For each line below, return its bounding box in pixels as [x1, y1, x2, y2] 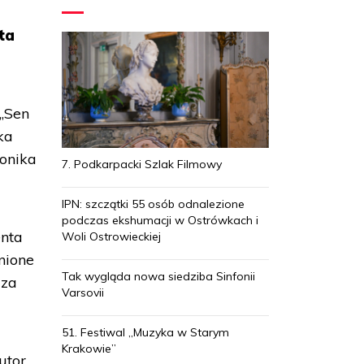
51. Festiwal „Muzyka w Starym [62, 324, 229, 340]
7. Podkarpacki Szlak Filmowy [62, 156, 222, 171]
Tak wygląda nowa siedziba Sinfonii [62, 268, 255, 284]
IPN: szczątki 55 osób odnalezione [62, 196, 245, 211]
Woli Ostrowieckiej [62, 228, 161, 244]
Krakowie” [62, 340, 116, 356]
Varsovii [62, 284, 104, 300]
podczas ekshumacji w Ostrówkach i [62, 212, 258, 227]
